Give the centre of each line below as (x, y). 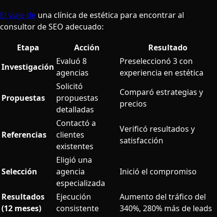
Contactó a (76, 123)
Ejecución (74, 196)
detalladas (75, 109)
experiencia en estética (162, 72)
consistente (77, 208)
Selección (19, 171)
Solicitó (70, 86)
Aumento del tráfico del (163, 196)
